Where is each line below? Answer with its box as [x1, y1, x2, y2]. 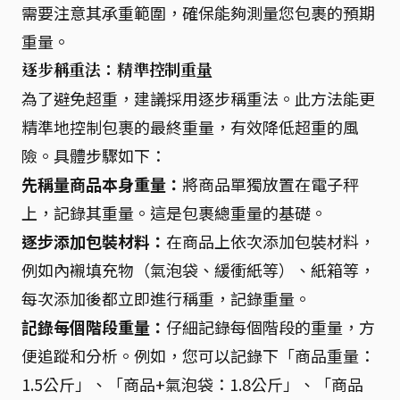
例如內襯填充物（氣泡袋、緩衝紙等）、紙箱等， [21, 257, 375, 281]
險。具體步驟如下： [21, 143, 166, 167]
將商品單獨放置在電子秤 [182, 171, 359, 196]
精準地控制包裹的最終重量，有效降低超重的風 [21, 114, 359, 138]
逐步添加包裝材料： [21, 229, 166, 253]
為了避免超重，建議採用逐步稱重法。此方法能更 [21, 86, 375, 110]
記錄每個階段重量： [21, 314, 166, 338]
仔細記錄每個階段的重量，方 [166, 314, 375, 338]
